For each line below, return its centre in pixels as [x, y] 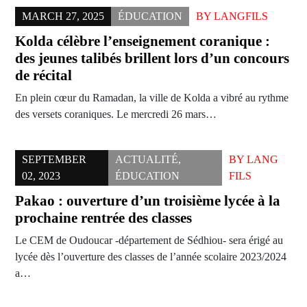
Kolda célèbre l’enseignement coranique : [143, 41]
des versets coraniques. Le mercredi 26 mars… [116, 114]
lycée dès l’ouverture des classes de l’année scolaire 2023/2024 [151, 257]
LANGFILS [241, 16]
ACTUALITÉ [146, 160]
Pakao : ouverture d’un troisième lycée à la [148, 201]
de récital [44, 76]
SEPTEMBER [54, 160]
